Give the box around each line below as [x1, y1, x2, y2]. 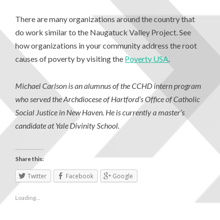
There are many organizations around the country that [15, 14, 195, 24]
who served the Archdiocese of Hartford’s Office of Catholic [15, 94, 200, 104]
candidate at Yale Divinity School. [15, 120, 120, 130]
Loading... [15, 194, 41, 202]
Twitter [27, 171, 47, 180]
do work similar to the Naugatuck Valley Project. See [15, 27, 192, 37]
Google [112, 171, 134, 180]
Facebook [66, 171, 94, 180]
